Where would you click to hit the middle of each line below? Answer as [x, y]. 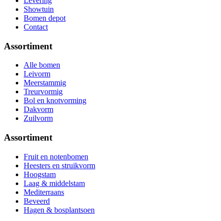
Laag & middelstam [54, 183]
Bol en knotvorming [55, 101]
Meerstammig [45, 83]
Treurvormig [43, 92]
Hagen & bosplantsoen [59, 210]
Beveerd [37, 201]
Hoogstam [40, 174]
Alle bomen [42, 65]
